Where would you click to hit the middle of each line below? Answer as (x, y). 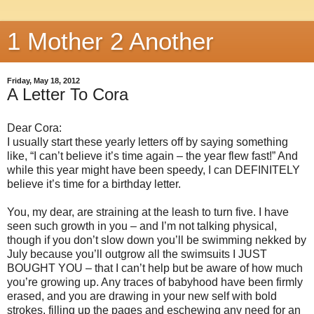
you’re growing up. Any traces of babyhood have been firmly (155, 282)
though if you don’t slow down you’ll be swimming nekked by (157, 240)
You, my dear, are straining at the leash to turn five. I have (148, 212)
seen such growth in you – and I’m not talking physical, (142, 226)
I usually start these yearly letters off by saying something (148, 142)
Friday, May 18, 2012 (43, 81)
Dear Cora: (34, 128)
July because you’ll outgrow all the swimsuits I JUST (137, 254)
